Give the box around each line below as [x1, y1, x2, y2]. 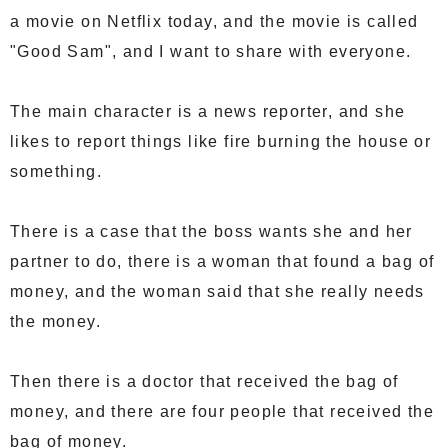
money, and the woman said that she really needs [10, 283, 425, 301]
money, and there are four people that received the [10, 403, 434, 421]
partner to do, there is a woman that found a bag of [10, 253, 435, 271]
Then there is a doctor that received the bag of [10, 373, 399, 391]
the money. [10, 313, 102, 331]
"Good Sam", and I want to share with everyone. [10, 43, 412, 61]
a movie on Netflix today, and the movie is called [10, 13, 419, 31]
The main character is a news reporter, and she [10, 103, 406, 121]
